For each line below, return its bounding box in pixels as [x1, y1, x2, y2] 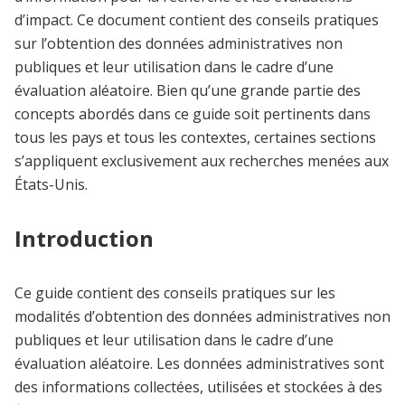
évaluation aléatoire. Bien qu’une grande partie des [14, 80, 361, 101]
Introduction [14, 223, 154, 254]
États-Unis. [14, 174, 88, 195]
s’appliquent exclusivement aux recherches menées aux [14, 151, 389, 172]
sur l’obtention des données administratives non [14, 33, 343, 54]
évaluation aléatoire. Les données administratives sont [14, 353, 384, 374]
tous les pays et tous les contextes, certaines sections [14, 127, 376, 148]
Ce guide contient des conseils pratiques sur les [14, 283, 335, 304]
